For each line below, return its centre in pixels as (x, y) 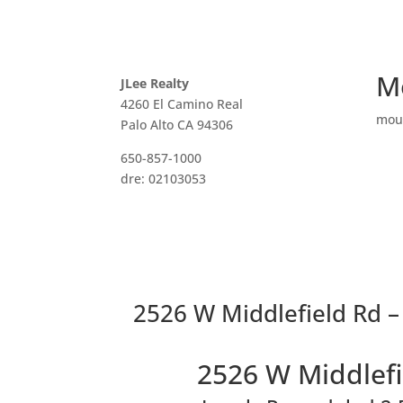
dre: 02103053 (164, 178)
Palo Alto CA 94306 (177, 124)
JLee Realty (155, 83)
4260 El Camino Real (182, 103)
